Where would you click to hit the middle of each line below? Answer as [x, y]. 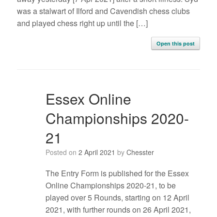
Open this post [176, 44]
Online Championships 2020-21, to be [110, 186]
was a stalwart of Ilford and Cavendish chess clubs [103, 11]
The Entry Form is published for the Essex [117, 173]
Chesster [140, 152]
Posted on [64, 152]
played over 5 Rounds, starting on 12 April [117, 198]
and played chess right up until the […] [82, 23]
